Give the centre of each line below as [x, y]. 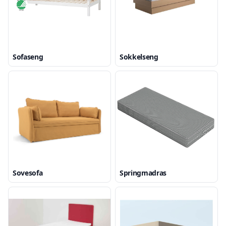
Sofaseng [28, 57]
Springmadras [143, 173]
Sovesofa [28, 173]
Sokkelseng [139, 57]
